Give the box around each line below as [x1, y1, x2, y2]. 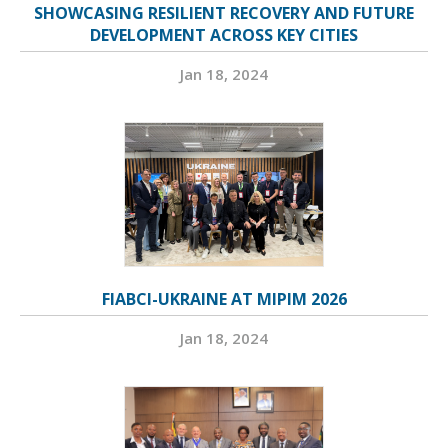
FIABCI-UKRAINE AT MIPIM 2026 [101, 288, 347, 311]
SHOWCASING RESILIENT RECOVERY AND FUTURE [34, 2, 414, 25]
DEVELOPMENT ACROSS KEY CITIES [90, 24, 358, 47]
